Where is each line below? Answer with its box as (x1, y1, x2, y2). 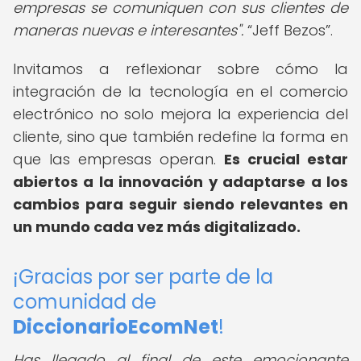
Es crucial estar (224, 149, 348, 169)
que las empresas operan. (13, 149, 224, 169)
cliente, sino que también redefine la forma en (13, 127, 348, 147)
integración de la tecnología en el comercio (13, 81, 348, 102)
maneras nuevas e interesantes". (13, 20, 243, 40)
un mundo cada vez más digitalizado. (13, 217, 301, 237)
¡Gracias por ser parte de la (13, 263, 273, 290)
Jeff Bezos (252, 20, 326, 40)
